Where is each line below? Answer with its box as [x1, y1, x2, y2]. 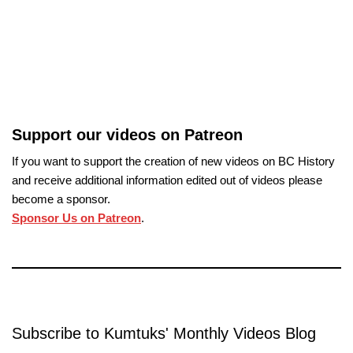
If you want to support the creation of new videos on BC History [12, 154, 335, 168]
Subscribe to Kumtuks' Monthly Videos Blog [12, 325, 316, 342]
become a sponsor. [12, 192, 110, 206]
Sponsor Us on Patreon [12, 211, 141, 225]
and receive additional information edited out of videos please [12, 173, 322, 187]
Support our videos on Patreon [12, 126, 243, 143]
